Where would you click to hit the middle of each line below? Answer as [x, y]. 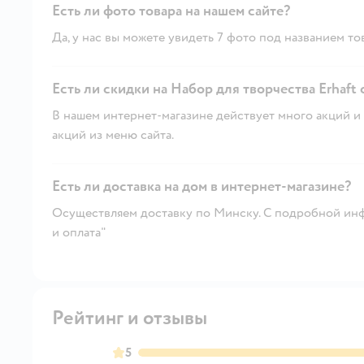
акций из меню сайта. [113, 134]
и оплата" [79, 232]
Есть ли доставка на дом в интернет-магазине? [201, 186]
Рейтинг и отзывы [130, 318]
